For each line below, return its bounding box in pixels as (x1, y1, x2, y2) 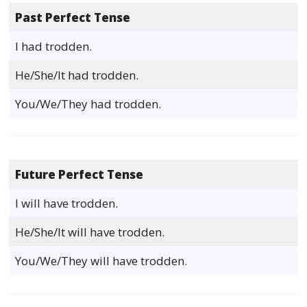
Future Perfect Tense (15, 167, 144, 183)
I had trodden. (15, 38, 93, 54)
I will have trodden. (15, 195, 119, 212)
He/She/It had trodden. (15, 66, 139, 83)
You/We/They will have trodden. (15, 253, 188, 269)
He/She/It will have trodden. (15, 224, 165, 241)
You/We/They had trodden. (15, 95, 162, 112)
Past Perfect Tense (15, 9, 131, 25)
